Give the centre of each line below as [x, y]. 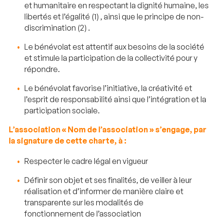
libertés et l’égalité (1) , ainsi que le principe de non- [114, 16]
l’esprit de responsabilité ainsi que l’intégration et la [115, 99]
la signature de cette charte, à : [68, 140]
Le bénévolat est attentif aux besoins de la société [114, 46]
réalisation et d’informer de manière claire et [104, 191]
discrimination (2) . [57, 27]
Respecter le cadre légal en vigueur [86, 161]
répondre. [42, 69]
